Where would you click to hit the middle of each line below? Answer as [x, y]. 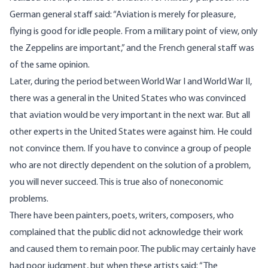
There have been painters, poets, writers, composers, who [122, 216]
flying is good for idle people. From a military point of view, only [134, 32]
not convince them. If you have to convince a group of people [130, 149]
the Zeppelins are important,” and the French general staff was [132, 49]
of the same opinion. [50, 66]
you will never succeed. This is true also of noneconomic [116, 183]
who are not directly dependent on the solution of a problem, [130, 166]
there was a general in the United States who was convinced [128, 99]
